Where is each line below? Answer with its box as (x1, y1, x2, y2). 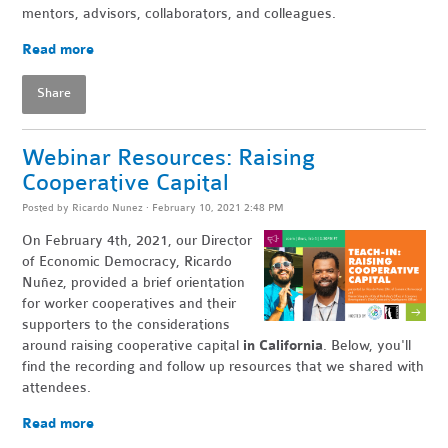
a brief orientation (131, 274, 246, 292)
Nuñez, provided (22, 274, 132, 292)
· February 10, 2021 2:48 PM (143, 201, 285, 215)
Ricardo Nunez (72, 201, 144, 215)
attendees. (22, 379, 92, 397)
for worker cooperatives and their (22, 295, 237, 313)
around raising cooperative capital (22, 337, 244, 355)
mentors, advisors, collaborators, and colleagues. (22, 5, 337, 23)
